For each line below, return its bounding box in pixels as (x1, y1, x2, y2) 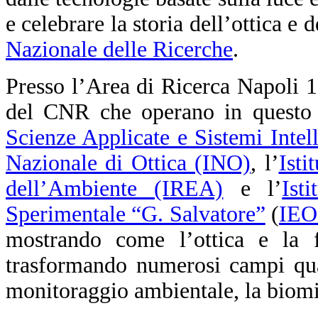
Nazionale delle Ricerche (6, 36, 233, 62)
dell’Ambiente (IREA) (6, 175, 224, 201)
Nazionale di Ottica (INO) (6, 150, 251, 175)
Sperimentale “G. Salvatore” (6, 201, 265, 226)
